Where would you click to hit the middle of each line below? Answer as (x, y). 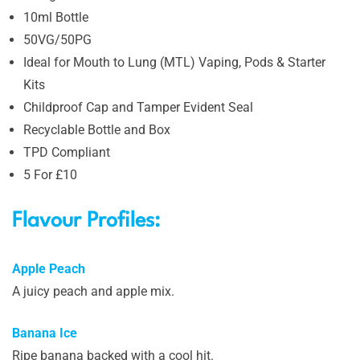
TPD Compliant (67, 152)
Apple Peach (49, 268)
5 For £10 (50, 174)
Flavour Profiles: (86, 221)
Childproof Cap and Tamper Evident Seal (138, 107)
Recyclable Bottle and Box (97, 129)
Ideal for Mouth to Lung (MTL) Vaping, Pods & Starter (174, 62)
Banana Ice (45, 333)
